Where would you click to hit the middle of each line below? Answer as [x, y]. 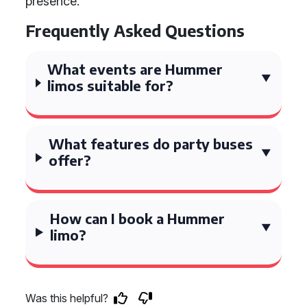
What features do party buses [151, 144]
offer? [70, 160]
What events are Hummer [135, 69]
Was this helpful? [67, 298]
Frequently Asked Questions [135, 30]
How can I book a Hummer [137, 218]
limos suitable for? [111, 85]
